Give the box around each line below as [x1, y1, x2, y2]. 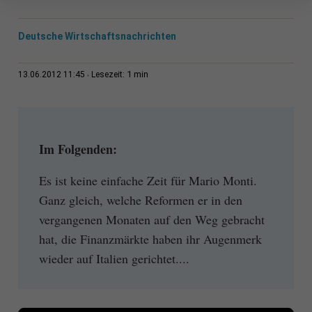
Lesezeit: [91, 70, 127, 80]
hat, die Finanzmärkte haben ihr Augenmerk [38, 230, 262, 247]
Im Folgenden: [38, 140, 117, 159]
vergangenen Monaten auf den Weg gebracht [38, 210, 265, 228]
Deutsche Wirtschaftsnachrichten [17, 31, 176, 42]
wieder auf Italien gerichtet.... [38, 249, 189, 267]
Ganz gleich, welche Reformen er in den [38, 191, 242, 208]
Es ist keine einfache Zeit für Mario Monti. [38, 171, 257, 189]
